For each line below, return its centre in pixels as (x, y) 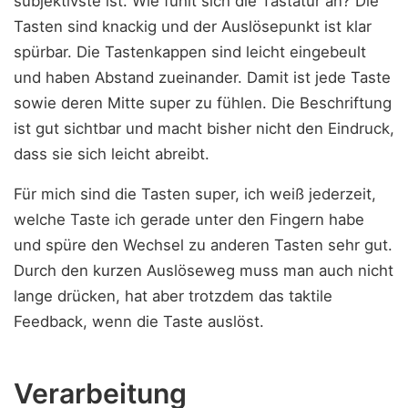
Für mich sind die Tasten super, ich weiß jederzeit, (195, 194)
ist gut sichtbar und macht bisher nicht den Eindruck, (204, 128)
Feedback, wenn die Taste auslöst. (139, 322)
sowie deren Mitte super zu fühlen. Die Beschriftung (203, 102)
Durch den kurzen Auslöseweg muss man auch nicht (204, 271)
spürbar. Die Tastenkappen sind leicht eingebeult (190, 51)
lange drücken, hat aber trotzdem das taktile (173, 296)
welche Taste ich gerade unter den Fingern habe (189, 220)
